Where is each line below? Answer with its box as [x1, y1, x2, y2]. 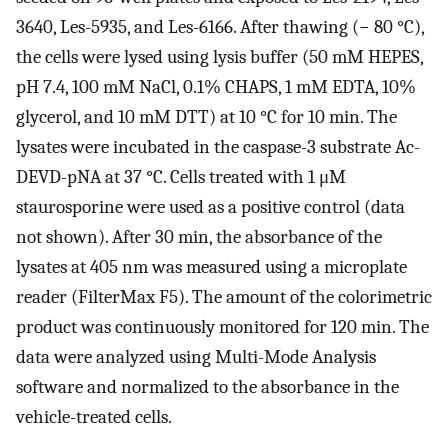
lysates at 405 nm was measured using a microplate [16, 256, 407, 279]
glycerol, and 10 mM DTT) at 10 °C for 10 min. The [16, 106, 397, 129]
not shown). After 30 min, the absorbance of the [16, 226, 382, 249]
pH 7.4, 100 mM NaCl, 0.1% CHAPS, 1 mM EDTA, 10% [16, 76, 416, 99]
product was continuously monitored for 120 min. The [16, 316, 429, 339]
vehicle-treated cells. [16, 406, 172, 429]
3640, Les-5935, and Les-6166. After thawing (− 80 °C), [16, 16, 424, 39]
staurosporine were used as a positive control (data [16, 196, 405, 219]
